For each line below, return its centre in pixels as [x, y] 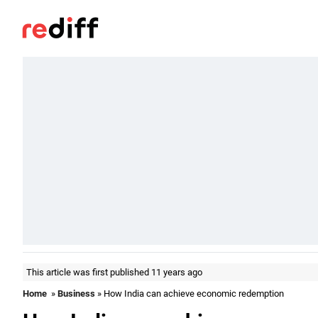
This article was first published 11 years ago [114, 272]
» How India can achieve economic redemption [190, 294]
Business [76, 294]
